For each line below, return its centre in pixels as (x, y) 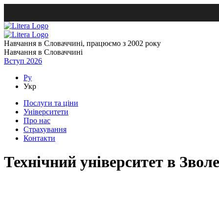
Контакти (39, 138)
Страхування (45, 129)
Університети (46, 112)
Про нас (37, 120)
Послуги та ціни (51, 103)
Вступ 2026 (23, 61)
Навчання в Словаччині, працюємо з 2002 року (82, 43)
